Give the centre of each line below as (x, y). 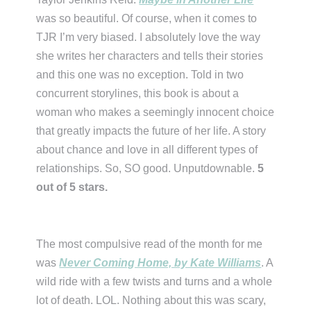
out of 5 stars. (72, 187)
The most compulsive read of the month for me (150, 244)
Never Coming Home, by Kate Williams (160, 263)
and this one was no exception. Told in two (140, 75)
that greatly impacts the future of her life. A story (151, 131)
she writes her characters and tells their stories (150, 56)
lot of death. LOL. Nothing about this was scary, (151, 301)
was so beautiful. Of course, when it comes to (147, 19)
